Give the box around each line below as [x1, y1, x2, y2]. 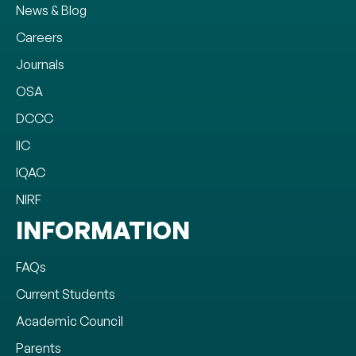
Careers [16, 29, 63, 45]
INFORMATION [16, 215, 190, 245]
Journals [16, 56, 64, 72]
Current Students [16, 285, 115, 302]
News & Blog [16, 2, 87, 18]
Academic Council [16, 312, 123, 329]
